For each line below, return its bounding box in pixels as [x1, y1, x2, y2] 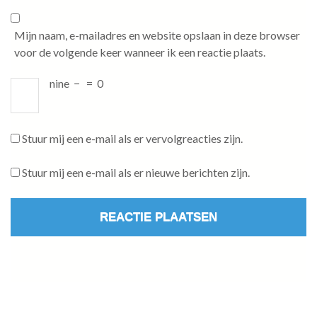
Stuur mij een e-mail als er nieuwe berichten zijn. [22, 166, 250, 180]
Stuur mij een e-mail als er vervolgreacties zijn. [22, 132, 243, 146]
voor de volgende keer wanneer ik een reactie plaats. [14, 45, 265, 59]
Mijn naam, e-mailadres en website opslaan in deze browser [14, 28, 300, 42]
